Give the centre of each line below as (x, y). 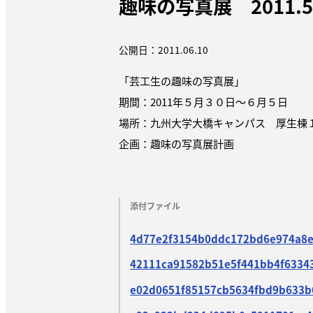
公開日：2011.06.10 (164, 49)
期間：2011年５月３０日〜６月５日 (204, 102)
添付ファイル (155, 205)
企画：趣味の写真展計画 (177, 144)
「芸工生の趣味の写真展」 (182, 81)
